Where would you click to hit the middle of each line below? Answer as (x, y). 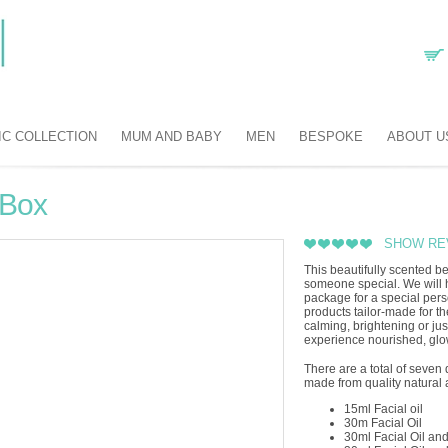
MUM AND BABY (171, 136)
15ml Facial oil (383, 409)
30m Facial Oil (383, 423)
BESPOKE (331, 136)
